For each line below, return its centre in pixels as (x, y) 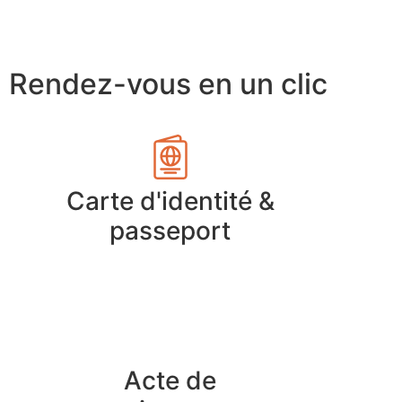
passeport (170, 230)
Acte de (170, 380)
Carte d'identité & (170, 201)
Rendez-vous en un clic (168, 83)
